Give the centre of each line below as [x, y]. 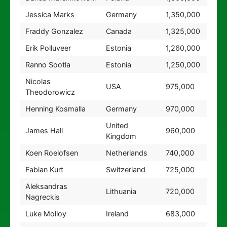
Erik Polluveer [48, 48]
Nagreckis [42, 197]
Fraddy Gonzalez [54, 31]
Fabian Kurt [44, 169]
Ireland [117, 214]
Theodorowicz [50, 92]
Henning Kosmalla [55, 109]
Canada [119, 31]
